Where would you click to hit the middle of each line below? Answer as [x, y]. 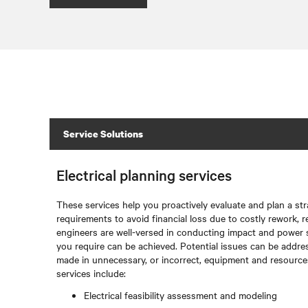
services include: [91, 273]
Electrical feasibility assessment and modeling [180, 295]
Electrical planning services [144, 175]
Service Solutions [103, 134]
